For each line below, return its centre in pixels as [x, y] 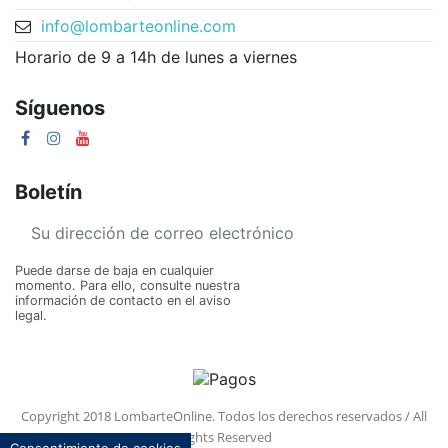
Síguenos [60, 107]
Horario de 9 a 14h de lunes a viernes [156, 57]
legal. [31, 316]
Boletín [48, 191]
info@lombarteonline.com [138, 26]
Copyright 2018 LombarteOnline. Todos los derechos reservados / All [224, 416]
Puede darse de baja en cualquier [114, 271]
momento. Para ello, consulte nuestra [127, 286]
